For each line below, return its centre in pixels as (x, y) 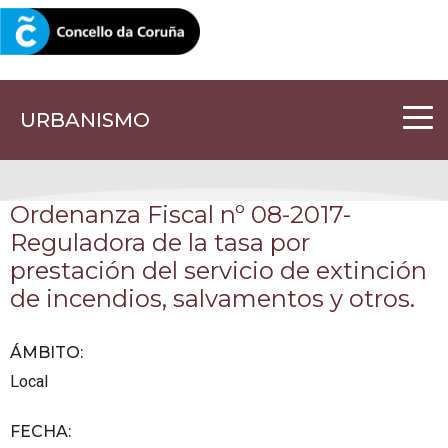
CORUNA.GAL (62, 32)
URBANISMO (85, 120)
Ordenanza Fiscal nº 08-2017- (180, 214)
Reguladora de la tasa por (160, 242)
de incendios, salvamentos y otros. (212, 298)
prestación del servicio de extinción (218, 270)
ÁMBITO (45, 352)
